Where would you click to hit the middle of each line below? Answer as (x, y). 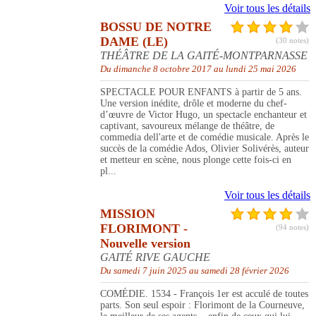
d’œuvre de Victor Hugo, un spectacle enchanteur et (203, 115)
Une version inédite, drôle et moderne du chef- (194, 104)
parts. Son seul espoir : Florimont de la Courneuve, (202, 305)
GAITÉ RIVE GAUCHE (155, 257)
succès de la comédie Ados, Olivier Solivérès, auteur (205, 149)
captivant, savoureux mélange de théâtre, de (187, 126)
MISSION (128, 214)
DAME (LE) (134, 42)
